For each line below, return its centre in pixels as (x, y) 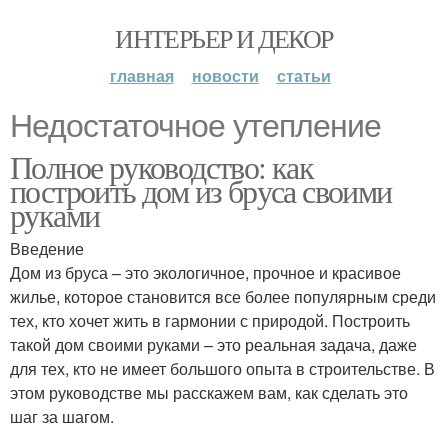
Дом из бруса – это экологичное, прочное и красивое (205, 272)
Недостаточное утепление (195, 126)
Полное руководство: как (162, 166)
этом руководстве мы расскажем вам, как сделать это (209, 392)
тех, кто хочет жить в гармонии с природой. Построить (210, 320)
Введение (47, 248)
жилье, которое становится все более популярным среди (223, 296)
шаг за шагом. (62, 416)
